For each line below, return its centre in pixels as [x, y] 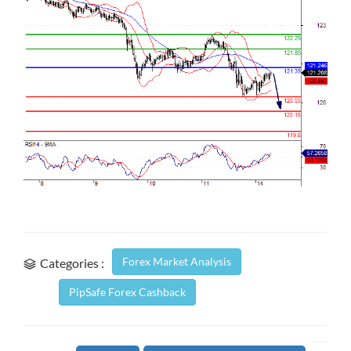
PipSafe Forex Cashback [127, 292]
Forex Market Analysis [177, 262]
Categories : [72, 263]
